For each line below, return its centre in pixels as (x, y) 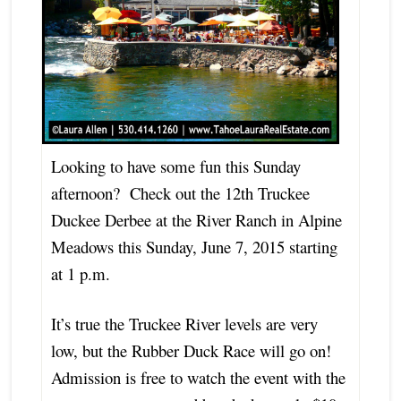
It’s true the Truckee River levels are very (184, 323)
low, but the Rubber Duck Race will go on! (193, 350)
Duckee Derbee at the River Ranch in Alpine (196, 219)
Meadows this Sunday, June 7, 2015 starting (194, 246)
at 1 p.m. (80, 273)
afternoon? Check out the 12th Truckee (180, 192)
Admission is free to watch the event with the (198, 377)
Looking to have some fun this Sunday (175, 166)
